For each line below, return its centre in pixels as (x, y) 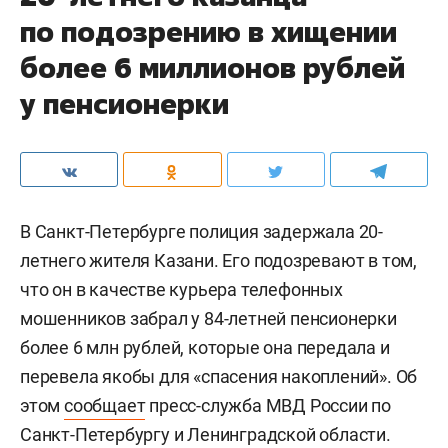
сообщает (105, 405)
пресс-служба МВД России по (268, 405)
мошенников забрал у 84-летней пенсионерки (208, 318)
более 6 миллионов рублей (212, 67)
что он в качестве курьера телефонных (181, 289)
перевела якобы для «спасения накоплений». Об (219, 376)
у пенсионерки (124, 103)
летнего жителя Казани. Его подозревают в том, (218, 260)
